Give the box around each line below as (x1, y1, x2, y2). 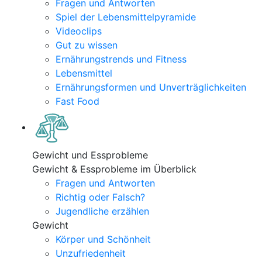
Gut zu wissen (56, 39, 118, 51)
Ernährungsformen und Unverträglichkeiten (56, 81, 246, 93)
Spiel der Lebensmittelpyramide (56, 11, 196, 23)
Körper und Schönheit (56, 233, 151, 245)
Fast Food (56, 95, 99, 107)
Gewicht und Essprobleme (32, 149, 148, 161)
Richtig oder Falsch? (56, 191, 145, 203)
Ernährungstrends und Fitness (56, 53, 187, 65)
